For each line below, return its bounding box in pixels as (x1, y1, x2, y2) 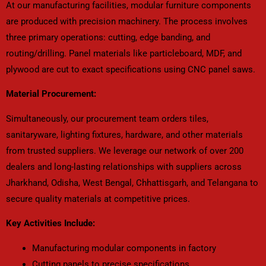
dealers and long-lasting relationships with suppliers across (6, 161, 242, 172)
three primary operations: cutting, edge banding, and (6, 31, 210, 43)
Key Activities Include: (6, 218, 95, 229)
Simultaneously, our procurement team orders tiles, (6, 113, 208, 124)
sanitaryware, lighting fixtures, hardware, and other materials (6, 129, 243, 140)
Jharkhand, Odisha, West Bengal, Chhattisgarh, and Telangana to (6, 177, 258, 188)
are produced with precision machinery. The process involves (6, 15, 248, 27)
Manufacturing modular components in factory (31, 242, 216, 254)
